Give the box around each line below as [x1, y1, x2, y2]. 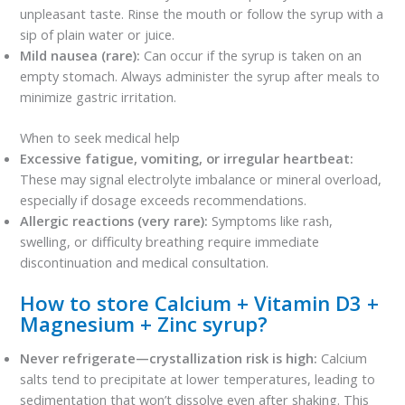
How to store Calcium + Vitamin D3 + [20, 288, 380, 317]
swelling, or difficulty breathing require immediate [20, 231, 320, 250]
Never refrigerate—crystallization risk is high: [20, 349, 318, 368]
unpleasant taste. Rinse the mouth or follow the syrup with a [20, 4, 384, 23]
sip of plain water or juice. [20, 24, 175, 43]
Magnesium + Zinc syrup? [20, 309, 274, 338]
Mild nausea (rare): [20, 45, 141, 64]
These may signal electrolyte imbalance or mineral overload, [20, 169, 382, 188]
